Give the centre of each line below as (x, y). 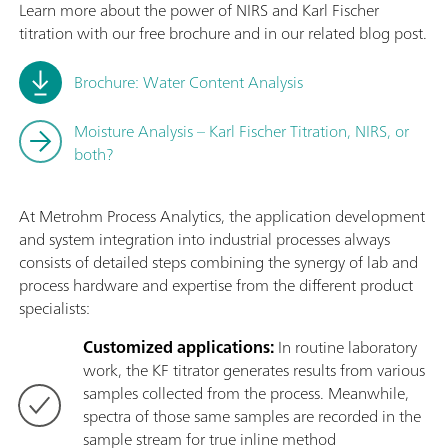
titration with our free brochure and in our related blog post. (223, 33)
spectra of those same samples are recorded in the (252, 416)
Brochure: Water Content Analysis (188, 82)
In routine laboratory (345, 347)
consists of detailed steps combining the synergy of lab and (218, 262)
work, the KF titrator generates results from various (254, 370)
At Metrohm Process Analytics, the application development (222, 216)
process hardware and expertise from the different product (216, 285)
